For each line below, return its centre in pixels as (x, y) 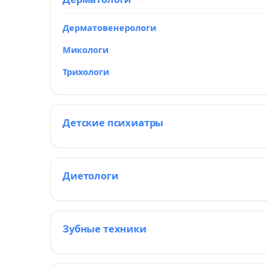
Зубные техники (105, 229)
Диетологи (91, 176)
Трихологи (86, 72)
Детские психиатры (113, 122)
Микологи (86, 49)
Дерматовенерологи (109, 27)
